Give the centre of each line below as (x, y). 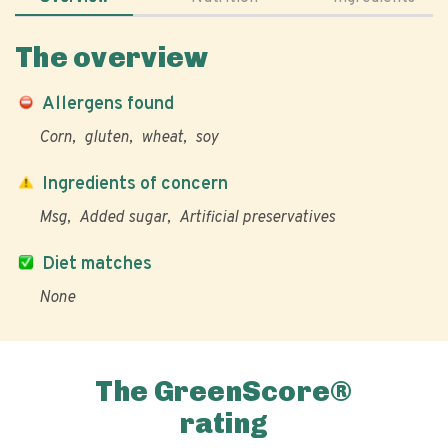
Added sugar (123, 218)
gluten (106, 138)
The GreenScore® (224, 391)
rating (224, 423)
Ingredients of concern (135, 184)
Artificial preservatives (257, 218)
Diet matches (97, 264)
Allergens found (108, 104)
